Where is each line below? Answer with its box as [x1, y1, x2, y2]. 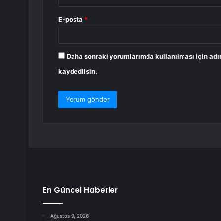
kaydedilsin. [58, 67, 97, 75]
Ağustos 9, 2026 [50, 213, 89, 219]
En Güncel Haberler [43, 185, 118, 196]
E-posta [58, 15, 84, 24]
